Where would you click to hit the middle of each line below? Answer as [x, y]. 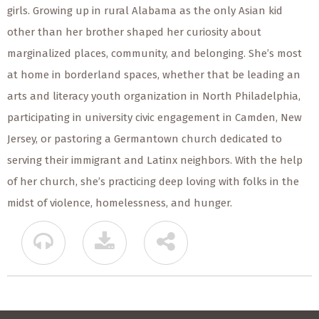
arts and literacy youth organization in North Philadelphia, [154, 96]
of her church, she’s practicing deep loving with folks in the [153, 181]
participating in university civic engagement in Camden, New [155, 117]
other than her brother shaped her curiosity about [134, 32]
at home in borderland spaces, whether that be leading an [154, 74]
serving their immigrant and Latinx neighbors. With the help [155, 160]
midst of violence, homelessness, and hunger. [120, 203]
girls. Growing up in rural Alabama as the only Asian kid [145, 10]
